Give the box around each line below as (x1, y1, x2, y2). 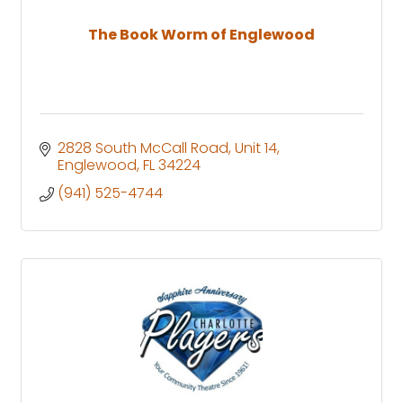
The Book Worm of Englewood (88, 23, 315, 45)
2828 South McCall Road (58, 137, 228, 158)
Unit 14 (235, 137, 277, 158)
